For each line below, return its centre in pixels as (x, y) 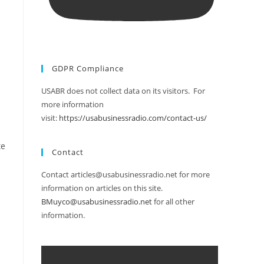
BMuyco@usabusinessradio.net (97, 202)
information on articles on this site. (102, 188)
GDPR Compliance (88, 69)
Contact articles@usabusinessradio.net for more (126, 175)
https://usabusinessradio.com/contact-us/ (133, 118)
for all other (173, 202)
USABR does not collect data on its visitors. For (123, 91)
